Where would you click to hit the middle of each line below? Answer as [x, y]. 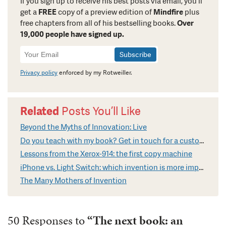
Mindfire [168, 12]
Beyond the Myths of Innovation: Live [83, 127]
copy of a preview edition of [105, 12]
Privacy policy [39, 73]
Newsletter [42, 51]
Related [40, 111]
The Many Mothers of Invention [73, 181]
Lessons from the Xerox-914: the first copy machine [106, 154]
